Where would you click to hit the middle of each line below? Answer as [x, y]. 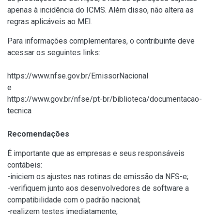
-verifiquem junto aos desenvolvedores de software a [98, 188]
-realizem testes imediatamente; [62, 211]
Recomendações [38, 134]
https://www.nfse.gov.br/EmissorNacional [79, 76]
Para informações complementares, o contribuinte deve [101, 41]
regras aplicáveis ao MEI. [50, 21]
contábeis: [25, 165]
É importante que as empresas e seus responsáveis [96, 153]
